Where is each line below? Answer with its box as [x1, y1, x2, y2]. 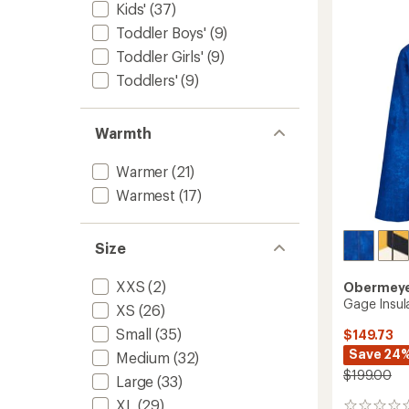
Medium [116, 349, 171, 366]
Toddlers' [116, 71, 178, 89]
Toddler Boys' [116, 24, 206, 41]
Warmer [116, 163, 169, 180]
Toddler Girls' [116, 47, 204, 65]
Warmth [95, 124, 152, 142]
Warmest [116, 186, 175, 204]
